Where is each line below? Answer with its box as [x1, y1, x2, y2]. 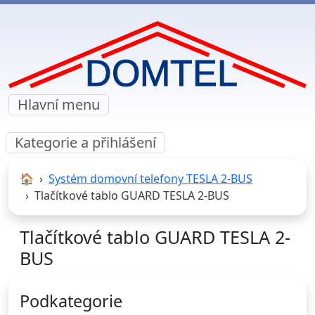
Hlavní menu [18, 95, 100, 115]
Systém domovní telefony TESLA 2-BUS [49, 171, 252, 187]
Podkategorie [20, 290, 122, 313]
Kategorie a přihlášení [15, 133, 156, 153]
